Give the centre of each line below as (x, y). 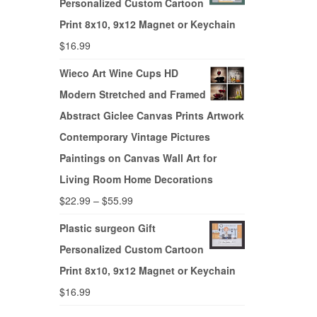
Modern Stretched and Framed (132, 94)
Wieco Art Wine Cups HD (119, 73)
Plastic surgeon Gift (107, 228)
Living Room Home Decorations (136, 179)
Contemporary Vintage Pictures (134, 137)
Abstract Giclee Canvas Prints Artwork (151, 116)
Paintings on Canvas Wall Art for (138, 158)
